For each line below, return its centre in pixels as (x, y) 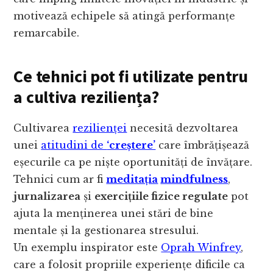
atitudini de (74, 145)
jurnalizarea (47, 197)
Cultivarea (43, 128)
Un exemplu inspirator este (87, 248)
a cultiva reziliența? (86, 97)
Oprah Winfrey (201, 248)
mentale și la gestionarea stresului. (106, 231)
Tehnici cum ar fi (60, 179)
